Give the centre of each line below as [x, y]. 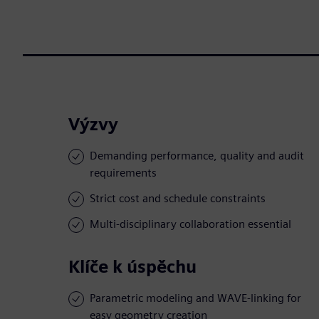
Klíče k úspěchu [132, 267]
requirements [123, 173]
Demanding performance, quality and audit [197, 156]
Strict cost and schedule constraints [178, 199]
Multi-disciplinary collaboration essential [190, 224]
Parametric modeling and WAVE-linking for [195, 298]
